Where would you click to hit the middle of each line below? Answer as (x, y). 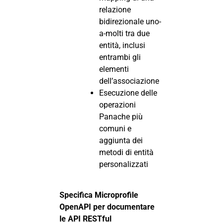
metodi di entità (126, 153)
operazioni (117, 105)
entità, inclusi (122, 46)
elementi (114, 69)
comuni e (115, 129)
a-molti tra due (124, 34)
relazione (115, 10)
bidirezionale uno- (130, 22)
